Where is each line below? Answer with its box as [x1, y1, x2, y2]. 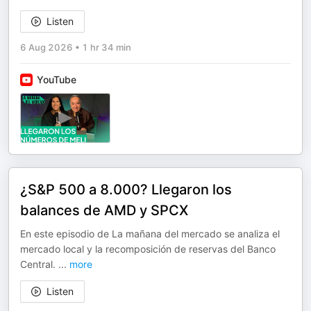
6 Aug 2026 [20, 42, 73, 53]
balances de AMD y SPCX [20, 202, 188, 219]
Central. [20, 258, 58, 270]
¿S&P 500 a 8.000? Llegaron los [20, 181, 232, 198]
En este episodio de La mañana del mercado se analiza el [20, 228, 280, 239]
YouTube [37, 74, 76, 85]
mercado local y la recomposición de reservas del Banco [20, 243, 276, 255]
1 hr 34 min [82, 42, 131, 53]
